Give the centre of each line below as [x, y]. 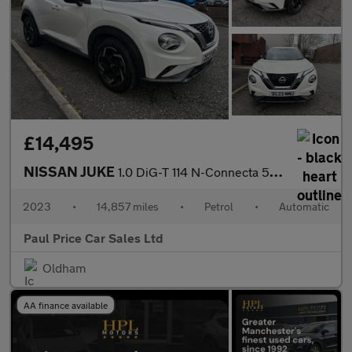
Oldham [64, 268]
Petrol [219, 207]
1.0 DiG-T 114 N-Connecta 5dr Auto [194, 172]
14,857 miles [128, 207]
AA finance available [66, 305]
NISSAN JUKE [71, 172]
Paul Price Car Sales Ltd [93, 238]
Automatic [304, 207]
